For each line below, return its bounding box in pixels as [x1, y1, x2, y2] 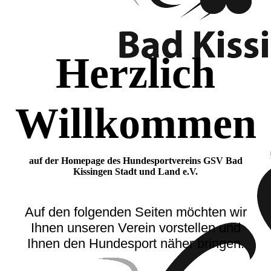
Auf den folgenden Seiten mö [24, 204, 194, 220]
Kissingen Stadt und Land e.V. [73, 166, 198, 177]
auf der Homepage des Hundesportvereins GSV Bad [28, 155, 243, 166]
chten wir [194, 204, 247, 220]
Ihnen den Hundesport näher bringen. [27, 236, 244, 252]
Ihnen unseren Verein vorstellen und [30, 220, 241, 236]
